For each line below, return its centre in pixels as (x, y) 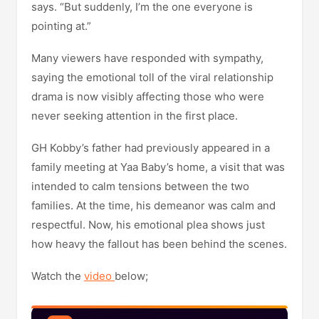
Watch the (58, 276)
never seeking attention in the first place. (135, 115)
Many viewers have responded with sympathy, (147, 58)
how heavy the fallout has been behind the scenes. (159, 244)
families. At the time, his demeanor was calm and (153, 205)
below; (131, 276)
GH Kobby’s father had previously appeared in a (151, 147)
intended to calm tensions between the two (140, 186)
